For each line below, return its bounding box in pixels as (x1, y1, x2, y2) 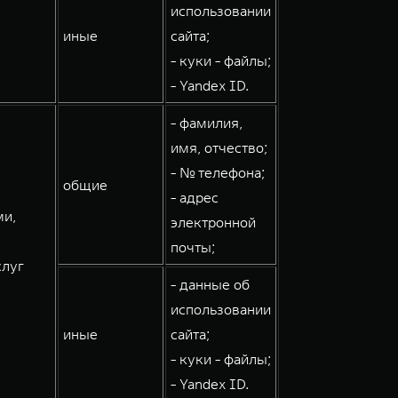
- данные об (171, 275, 250, 293)
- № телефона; (171, 163, 265, 181)
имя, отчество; (171, 139, 267, 156)
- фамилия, (171, 114, 243, 131)
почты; (171, 238, 215, 256)
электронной (171, 213, 256, 231)
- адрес (171, 188, 219, 206)
